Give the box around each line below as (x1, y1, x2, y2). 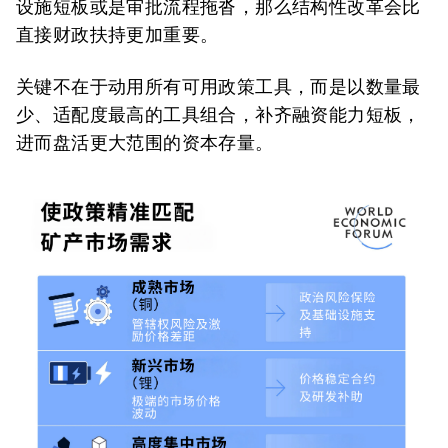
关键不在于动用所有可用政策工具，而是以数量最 (16, 76, 421, 97)
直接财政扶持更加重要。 (16, 24, 219, 45)
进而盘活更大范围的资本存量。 (16, 132, 274, 153)
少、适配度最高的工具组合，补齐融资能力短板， (16, 104, 421, 125)
